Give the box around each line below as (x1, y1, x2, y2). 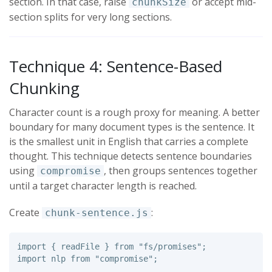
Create (9, 206, 42, 220)
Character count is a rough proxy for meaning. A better (9, 106, 260, 120)
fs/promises (143, 242, 197, 252)
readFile (60, 242, 100, 252)
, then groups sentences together (104, 164, 257, 178)
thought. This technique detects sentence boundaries (9, 149, 252, 163)
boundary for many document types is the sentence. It (9, 120, 254, 134)
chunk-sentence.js (45, 207, 148, 219)
